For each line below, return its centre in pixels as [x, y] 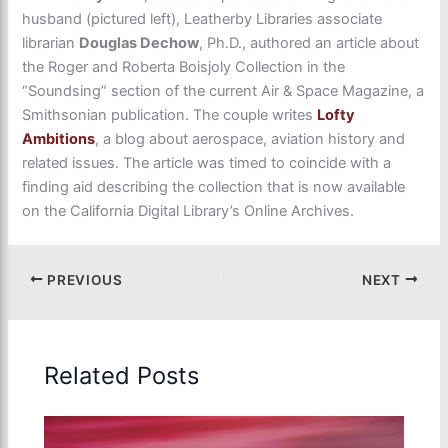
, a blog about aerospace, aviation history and [250, 139]
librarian [51, 43]
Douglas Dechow [139, 43]
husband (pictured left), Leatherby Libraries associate [202, 19]
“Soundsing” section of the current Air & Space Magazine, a [223, 91]
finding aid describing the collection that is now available [214, 187]
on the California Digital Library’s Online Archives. [188, 211]
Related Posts [122, 375]
